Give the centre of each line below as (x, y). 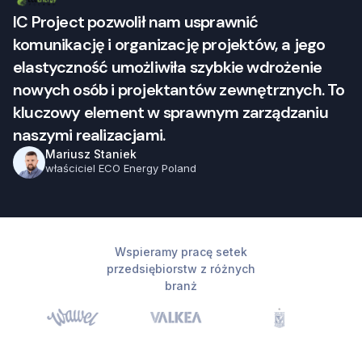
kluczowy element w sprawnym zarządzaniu (170, 112)
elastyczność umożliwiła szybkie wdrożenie (168, 67)
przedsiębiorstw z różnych (181, 268)
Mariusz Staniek (91, 154)
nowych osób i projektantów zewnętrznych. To (179, 89)
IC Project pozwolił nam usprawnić (136, 21)
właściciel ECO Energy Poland (121, 168)
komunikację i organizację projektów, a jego (169, 44)
